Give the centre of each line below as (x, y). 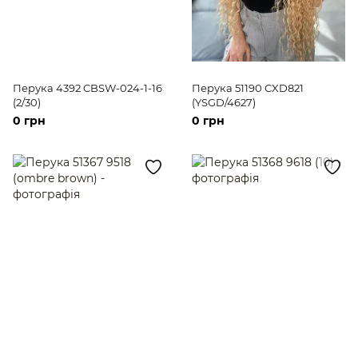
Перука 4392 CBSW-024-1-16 (88, 88)
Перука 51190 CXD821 (248, 88)
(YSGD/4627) (224, 102)
